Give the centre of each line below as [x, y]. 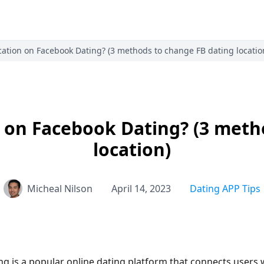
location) [132, 149]
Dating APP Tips [225, 189]
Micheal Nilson [60, 189]
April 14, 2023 [141, 189]
